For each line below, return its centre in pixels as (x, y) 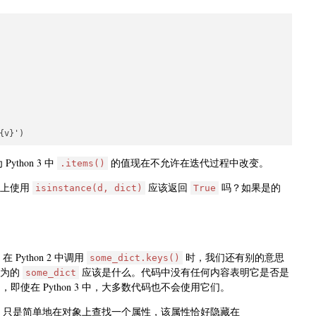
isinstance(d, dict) (89, 188)
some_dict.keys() (135, 257)
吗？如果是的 (250, 187)
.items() (83, 163)
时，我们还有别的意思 (233, 257)
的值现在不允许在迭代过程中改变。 (188, 162)
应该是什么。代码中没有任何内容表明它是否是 (184, 272)
